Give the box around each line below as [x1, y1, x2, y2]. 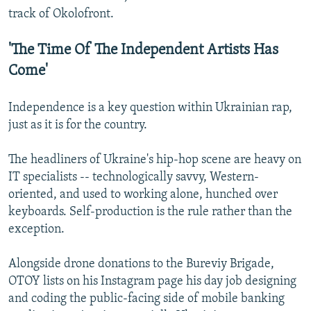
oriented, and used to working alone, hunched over [8, 187, 278, 201]
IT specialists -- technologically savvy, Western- [8, 170, 259, 184]
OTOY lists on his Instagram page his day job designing [8, 274, 296, 288]
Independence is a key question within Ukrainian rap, [8, 101, 292, 115]
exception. [8, 222, 65, 236]
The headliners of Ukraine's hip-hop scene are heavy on [8, 153, 301, 167]
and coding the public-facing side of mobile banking [8, 292, 285, 305]
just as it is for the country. [8, 118, 147, 132]
